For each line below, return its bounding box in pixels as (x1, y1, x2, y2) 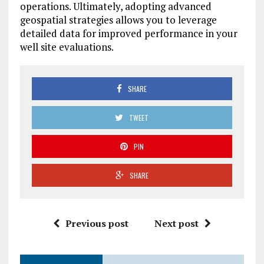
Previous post (65, 217, 128, 230)
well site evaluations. (19, 40, 114, 54)
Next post (154, 217, 199, 230)
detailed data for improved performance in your (19, 27, 237, 41)
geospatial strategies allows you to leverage (19, 13, 217, 27)
